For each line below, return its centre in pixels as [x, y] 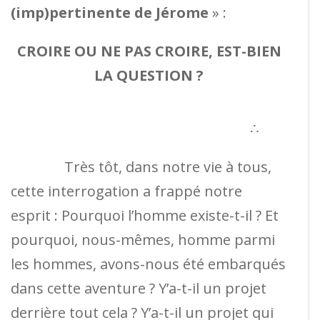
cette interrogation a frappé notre [126, 191]
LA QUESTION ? [149, 75]
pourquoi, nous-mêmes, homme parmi [143, 239]
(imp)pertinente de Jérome [110, 12]
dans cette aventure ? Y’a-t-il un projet [139, 288]
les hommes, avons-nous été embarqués [148, 264]
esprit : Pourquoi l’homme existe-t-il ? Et [145, 215]
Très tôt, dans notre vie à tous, [141, 166]
